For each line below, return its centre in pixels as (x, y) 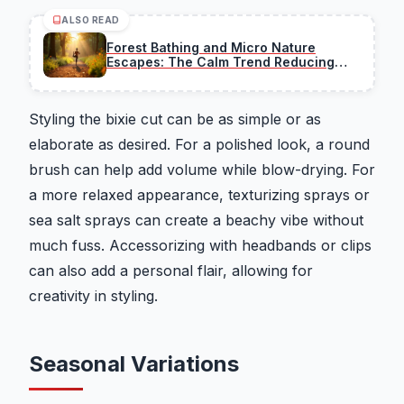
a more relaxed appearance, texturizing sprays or (199, 195)
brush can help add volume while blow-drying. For (202, 170)
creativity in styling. (93, 296)
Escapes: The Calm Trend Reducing (220, 62)
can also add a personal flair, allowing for (171, 271)
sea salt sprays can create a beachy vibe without (196, 220)
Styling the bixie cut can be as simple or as (175, 119)
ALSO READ (91, 20)
